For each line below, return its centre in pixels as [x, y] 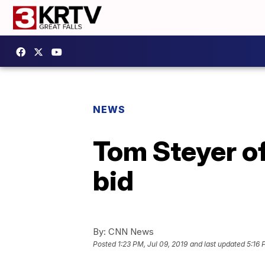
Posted [105, 244]
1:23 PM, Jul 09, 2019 [153, 244]
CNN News [130, 232]
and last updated [217, 244]
